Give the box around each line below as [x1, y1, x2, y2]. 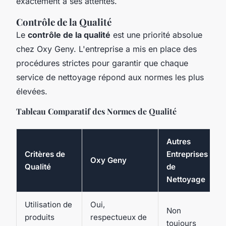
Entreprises [166, 149, 208, 159]
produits [25, 212, 54, 222]
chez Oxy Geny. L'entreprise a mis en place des [16, 44, 197, 54]
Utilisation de [25, 200, 72, 210]
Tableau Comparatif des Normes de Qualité [16, 106, 177, 117]
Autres [166, 137, 191, 147]
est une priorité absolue [110, 30, 202, 40]
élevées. [16, 86, 47, 97]
